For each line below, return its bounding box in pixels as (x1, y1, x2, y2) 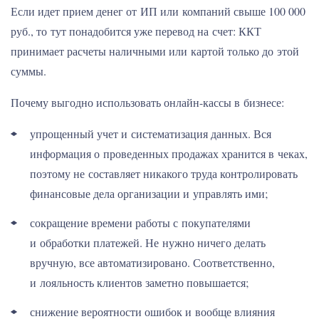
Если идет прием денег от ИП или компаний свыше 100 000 (11, 4, 305, 19)
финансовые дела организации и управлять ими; (30, 186, 268, 201)
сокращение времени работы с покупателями (30, 215, 251, 230)
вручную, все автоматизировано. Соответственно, (30, 255, 275, 270)
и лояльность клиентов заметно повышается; (30, 275, 249, 290)
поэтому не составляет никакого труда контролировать (30, 166, 298, 181)
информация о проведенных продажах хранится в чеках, (30, 146, 308, 161)
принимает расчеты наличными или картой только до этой (11, 43, 299, 58)
